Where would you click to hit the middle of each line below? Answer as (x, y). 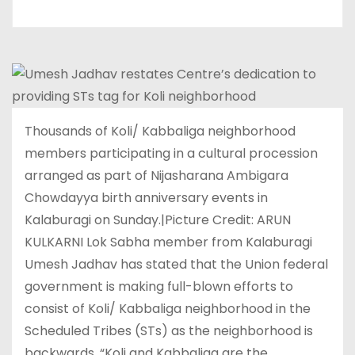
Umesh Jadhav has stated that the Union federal (176, 264)
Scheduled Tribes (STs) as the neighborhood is (169, 330)
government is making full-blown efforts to (159, 286)
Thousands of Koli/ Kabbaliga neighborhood (160, 131)
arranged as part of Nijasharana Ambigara (157, 175)
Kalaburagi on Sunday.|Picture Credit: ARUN (158, 219)
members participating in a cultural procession (171, 153)
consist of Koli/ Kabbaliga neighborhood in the (168, 308)
